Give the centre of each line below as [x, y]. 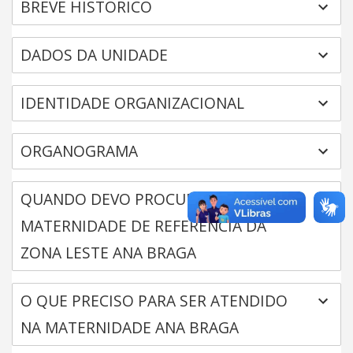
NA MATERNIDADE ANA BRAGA [130, 327]
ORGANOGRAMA [79, 151]
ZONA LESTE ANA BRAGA [108, 253]
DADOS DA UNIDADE [94, 55]
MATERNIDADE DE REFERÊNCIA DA [143, 226]
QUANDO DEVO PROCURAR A [124, 199]
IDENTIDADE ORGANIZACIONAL [132, 103]
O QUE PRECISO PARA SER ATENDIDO [154, 301]
